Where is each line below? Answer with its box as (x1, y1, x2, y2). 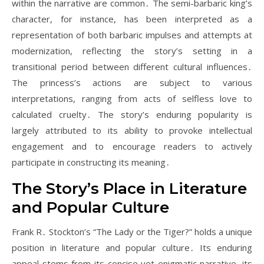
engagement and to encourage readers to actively (12, 140, 252, 152)
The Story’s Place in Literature (12, 179, 247, 198)
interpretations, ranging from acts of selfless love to (12, 93, 252, 104)
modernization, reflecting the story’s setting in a (12, 45, 252, 57)
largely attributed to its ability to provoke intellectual (12, 124, 252, 136)
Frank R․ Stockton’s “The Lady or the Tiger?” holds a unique (12, 226, 252, 237)
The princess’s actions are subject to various (12, 77, 252, 88)
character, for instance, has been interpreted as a (12, 13, 252, 25)
